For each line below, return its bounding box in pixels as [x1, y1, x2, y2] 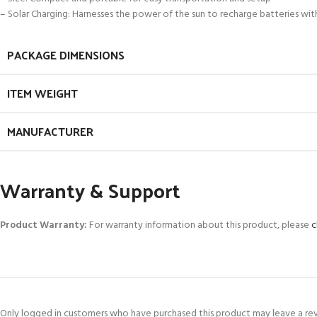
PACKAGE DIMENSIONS [7, 45, 125, 66]
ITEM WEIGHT [7, 83, 78, 104]
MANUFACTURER [7, 121, 93, 142]
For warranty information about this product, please [87, 217, 311, 234]
